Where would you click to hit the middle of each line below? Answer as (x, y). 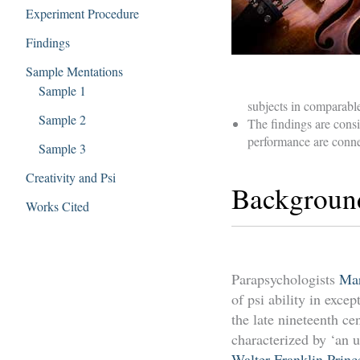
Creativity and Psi (71, 177)
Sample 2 (62, 119)
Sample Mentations (74, 71)
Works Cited (57, 206)
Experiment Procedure (82, 13)
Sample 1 (62, 90)
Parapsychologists (285, 279)
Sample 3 (62, 148)
